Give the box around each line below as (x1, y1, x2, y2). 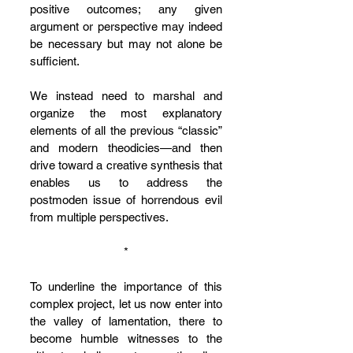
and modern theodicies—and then (30, 141, 222, 154)
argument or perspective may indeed (30, 20, 222, 33)
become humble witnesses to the (30, 332, 222, 345)
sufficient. (30, 54, 82, 68)
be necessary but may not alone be (30, 37, 222, 50)
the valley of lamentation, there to (30, 314, 222, 328)
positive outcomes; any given (30, 2, 222, 16)
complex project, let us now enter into (30, 297, 222, 310)
